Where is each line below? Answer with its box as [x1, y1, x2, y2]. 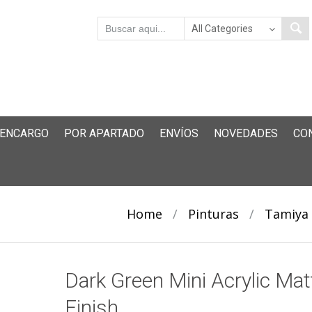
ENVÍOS [159, 127, 198, 140]
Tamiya [265, 205, 309, 222]
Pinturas [188, 205, 239, 222]
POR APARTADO [64, 127, 144, 140]
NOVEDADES [214, 127, 278, 140]
